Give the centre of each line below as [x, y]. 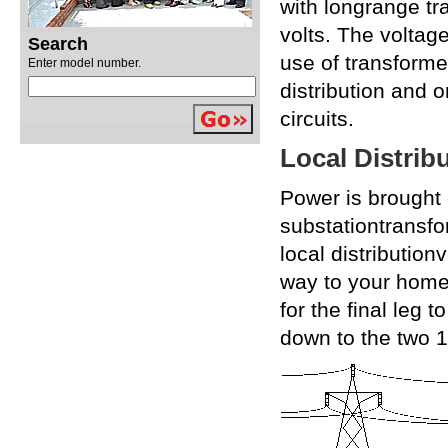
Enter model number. [84, 63]
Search [58, 44]
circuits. [317, 118]
